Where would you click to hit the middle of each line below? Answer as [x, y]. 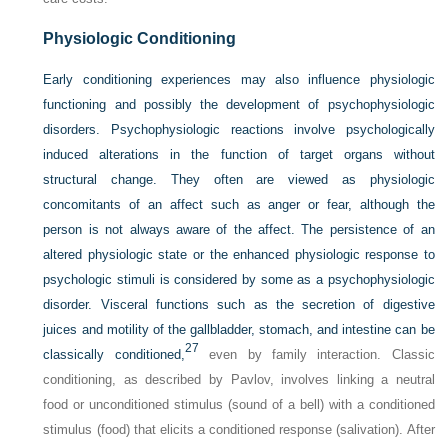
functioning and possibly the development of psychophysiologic [239, 104]
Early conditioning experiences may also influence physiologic [239, 79]
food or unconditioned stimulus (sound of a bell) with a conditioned [239, 404]
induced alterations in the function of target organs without [239, 154]
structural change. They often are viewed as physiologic [239, 179]
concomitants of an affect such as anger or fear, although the [239, 204]
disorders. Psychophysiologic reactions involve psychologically [239, 129]
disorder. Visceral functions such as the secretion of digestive [239, 304]
